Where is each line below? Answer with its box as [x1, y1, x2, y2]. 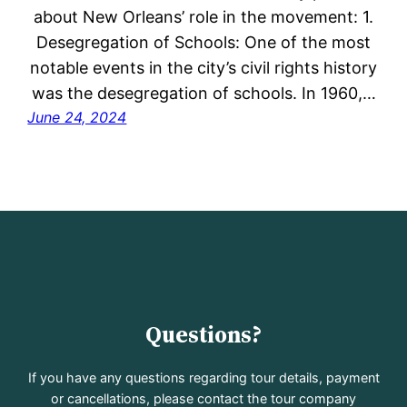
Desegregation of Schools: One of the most [36, 33, 371, 53]
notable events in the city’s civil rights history [30, 58, 377, 78]
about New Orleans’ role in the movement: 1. [34, 7, 373, 27]
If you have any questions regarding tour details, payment [27, 369, 380, 385]
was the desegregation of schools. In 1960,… [31, 84, 376, 104]
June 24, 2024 [27, 108, 127, 127]
